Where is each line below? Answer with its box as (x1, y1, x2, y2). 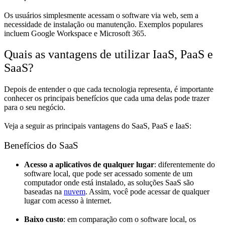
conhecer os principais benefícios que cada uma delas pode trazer (4, 94, 209, 103)
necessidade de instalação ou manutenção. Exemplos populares (4, 20, 203, 29)
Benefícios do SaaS (4, 140, 78, 151)
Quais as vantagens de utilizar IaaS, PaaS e (4, 48, 213, 61)
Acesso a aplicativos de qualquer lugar (24, 160, 154, 169)
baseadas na (24, 187, 64, 196)
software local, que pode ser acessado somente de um (24, 169, 192, 178)
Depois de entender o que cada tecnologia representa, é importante (4, 85, 213, 94)
